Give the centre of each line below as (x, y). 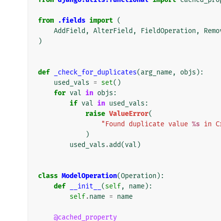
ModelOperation (89, 176)
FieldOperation (168, 31)
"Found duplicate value (147, 124)
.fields (72, 20)
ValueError (129, 113)
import (101, 20)
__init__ (85, 186)
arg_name (156, 72)
